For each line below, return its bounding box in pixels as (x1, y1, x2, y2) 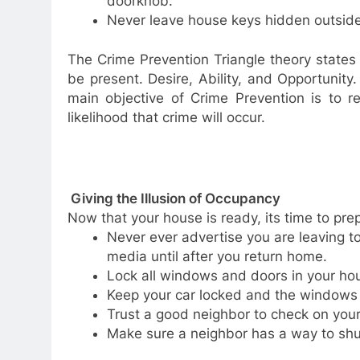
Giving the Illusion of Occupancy (71, 190, 280, 207)
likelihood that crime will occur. (67, 109, 265, 125)
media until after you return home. (106, 248, 327, 264)
